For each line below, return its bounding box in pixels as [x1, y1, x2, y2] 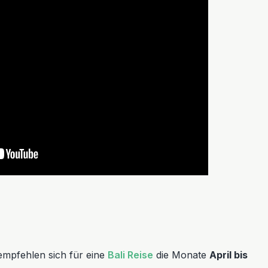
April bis [209, 249, 248, 261]
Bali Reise [108, 249, 153, 261]
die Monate [153, 249, 209, 261]
